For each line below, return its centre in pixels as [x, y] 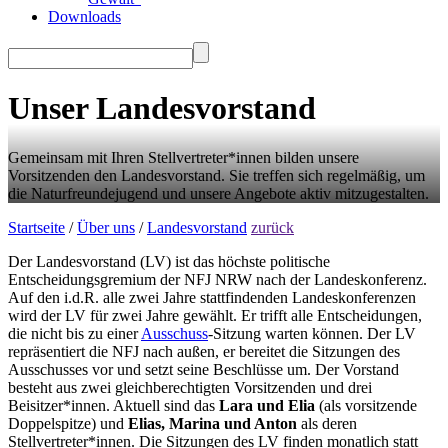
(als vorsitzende [368, 405]
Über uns [106, 227]
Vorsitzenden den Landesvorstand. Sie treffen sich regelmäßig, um [216, 175]
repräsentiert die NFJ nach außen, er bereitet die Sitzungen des [204, 351]
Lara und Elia [269, 405]
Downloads [84, 16]
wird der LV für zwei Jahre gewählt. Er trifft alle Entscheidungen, [215, 315]
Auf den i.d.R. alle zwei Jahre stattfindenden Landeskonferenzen [212, 297]
